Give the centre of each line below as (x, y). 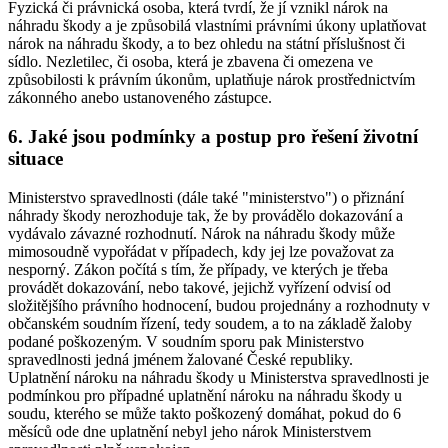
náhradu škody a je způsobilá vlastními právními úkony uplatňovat (217, 26)
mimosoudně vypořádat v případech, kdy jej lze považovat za (201, 251)
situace (35, 158)
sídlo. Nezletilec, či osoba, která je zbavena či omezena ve (190, 62)
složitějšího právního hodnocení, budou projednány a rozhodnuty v (219, 305)
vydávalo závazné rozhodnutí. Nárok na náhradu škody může (201, 233)
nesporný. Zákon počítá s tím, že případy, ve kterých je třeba (198, 269)
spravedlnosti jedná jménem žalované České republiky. (180, 359)
